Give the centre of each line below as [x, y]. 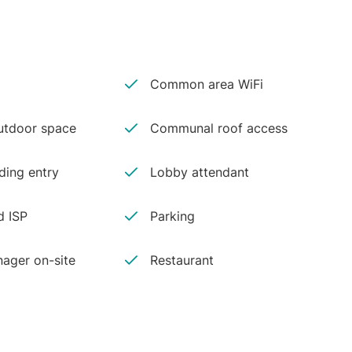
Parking [173, 216]
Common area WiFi [207, 84]
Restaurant [182, 260]
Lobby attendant [200, 172]
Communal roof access [219, 128]
